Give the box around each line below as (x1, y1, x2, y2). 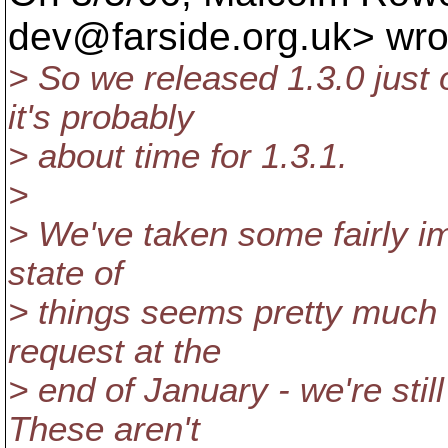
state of (8, 254, 123, 292)
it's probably (8, 98, 194, 136)
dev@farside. (8, 15, 242, 58)
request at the (8, 332, 221, 370)
